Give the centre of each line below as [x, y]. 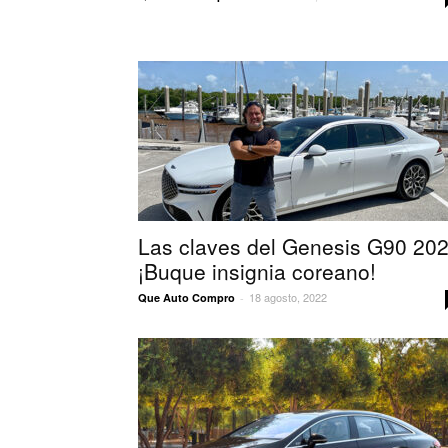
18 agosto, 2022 [288, 297]
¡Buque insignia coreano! [257, 271]
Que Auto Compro [186, 297]
